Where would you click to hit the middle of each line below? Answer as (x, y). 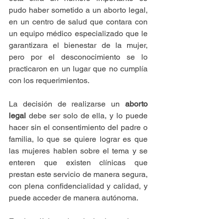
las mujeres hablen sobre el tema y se (78, 151)
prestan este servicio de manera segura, (78, 175)
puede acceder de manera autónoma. (74, 198)
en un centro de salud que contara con (78, 22)
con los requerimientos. (49, 81)
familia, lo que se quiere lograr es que (78, 139)
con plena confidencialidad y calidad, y (78, 186)
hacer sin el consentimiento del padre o (78, 128)
